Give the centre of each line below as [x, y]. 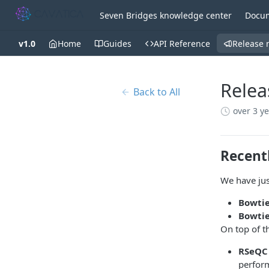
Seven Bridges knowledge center [165, 15]
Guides [117, 43]
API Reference [182, 43]
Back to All [157, 92]
